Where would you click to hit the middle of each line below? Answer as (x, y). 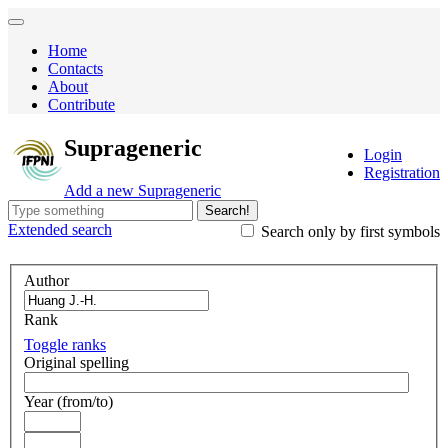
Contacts (75, 68)
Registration (402, 172)
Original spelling (76, 362)
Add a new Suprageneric (143, 191)
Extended (38, 230)
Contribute (81, 104)
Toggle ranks (65, 344)
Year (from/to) (68, 401)
